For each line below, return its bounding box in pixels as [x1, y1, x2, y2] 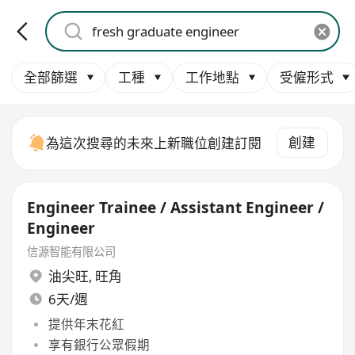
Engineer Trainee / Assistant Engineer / [27, 197, 325, 219]
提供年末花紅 [48, 315, 124, 333]
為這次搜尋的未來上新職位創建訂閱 [46, 133, 262, 152]
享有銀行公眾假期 [48, 335, 150, 353]
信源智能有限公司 [27, 243, 116, 259]
